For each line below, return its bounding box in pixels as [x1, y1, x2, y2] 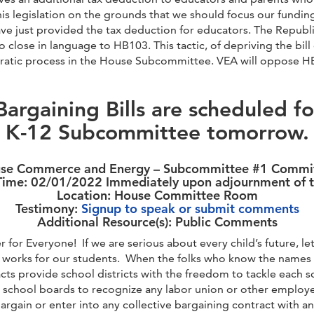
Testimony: [15, 200, 81, 217]
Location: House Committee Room [56, 186, 258, 203]
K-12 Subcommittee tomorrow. [5, 119, 309, 145]
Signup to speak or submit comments [81, 200, 299, 217]
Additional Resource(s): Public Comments [36, 213, 278, 230]
